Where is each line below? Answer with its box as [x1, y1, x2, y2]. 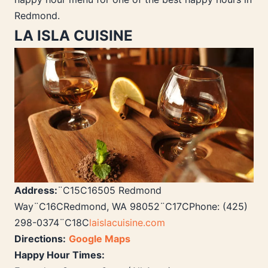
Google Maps [69, 233, 130, 245]
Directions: [14, 233, 66, 245]
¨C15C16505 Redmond [57, 184, 162, 197]
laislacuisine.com [89, 217, 165, 229]
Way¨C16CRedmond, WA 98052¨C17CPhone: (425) [14, 200, 248, 213]
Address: [14, 184, 57, 197]
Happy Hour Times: [14, 249, 105, 261]
